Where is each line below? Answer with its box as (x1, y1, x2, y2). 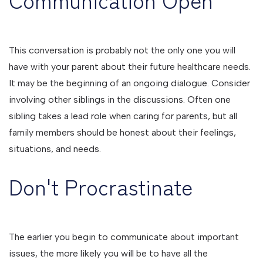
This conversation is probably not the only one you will (9, 45, 235, 56)
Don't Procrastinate (9, 171, 193, 201)
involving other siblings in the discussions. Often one (9, 94, 231, 105)
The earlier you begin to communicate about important (9, 231, 239, 242)
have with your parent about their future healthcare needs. (9, 61, 251, 72)
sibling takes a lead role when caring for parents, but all (9, 110, 237, 122)
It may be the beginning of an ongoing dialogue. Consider (9, 77, 250, 89)
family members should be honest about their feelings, (9, 127, 236, 138)
